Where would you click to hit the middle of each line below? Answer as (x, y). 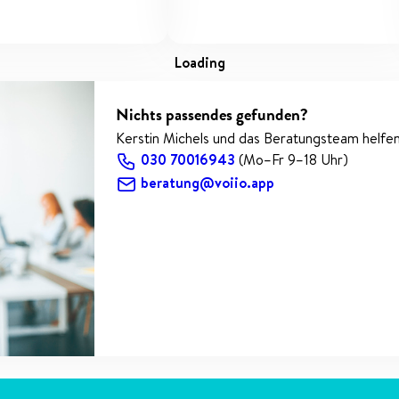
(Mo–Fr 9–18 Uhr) (294, 159)
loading (203, 62)
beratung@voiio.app (208, 183)
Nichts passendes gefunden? (212, 114)
